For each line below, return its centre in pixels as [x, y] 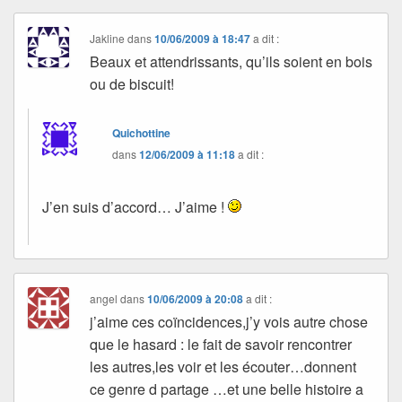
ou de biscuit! [132, 83]
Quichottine [142, 132]
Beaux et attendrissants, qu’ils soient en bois [232, 61]
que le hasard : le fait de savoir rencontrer [221, 344]
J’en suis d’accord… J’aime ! [135, 206]
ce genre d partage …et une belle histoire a [227, 389]
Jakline [108, 38]
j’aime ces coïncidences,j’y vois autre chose [229, 321]
